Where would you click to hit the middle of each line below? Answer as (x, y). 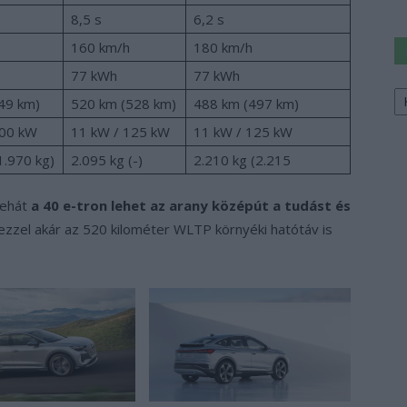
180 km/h (223, 47)
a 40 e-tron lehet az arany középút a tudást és (191, 205)
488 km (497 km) (246, 103)
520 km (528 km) (124, 103)
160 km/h (100, 47)
